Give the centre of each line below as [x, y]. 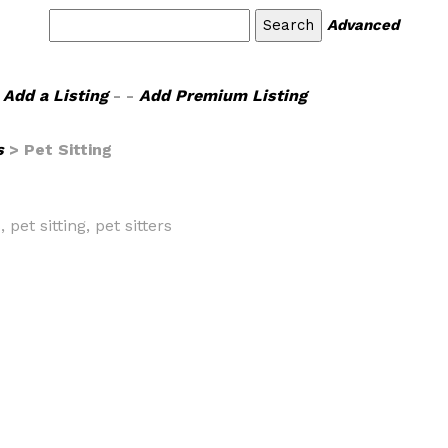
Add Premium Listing [222, 95]
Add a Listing [55, 95]
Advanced [363, 25]
